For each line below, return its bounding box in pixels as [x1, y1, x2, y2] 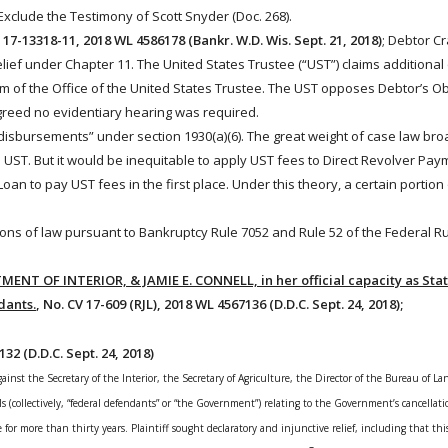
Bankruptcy [139, 223, 208, 241]
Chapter [65, 55, 114, 73]
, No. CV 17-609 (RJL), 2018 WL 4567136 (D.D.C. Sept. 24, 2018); [36, 295, 403, 313]
